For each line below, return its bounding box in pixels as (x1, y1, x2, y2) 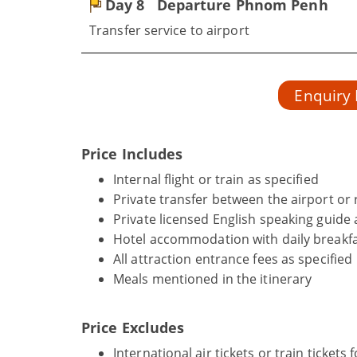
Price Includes (81, 144, 183, 163)
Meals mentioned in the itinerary (113, 270, 312, 288)
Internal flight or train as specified (113, 171, 319, 188)
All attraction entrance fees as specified (113, 250, 353, 268)
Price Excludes (81, 318, 185, 337)
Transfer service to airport (89, 22, 249, 39)
